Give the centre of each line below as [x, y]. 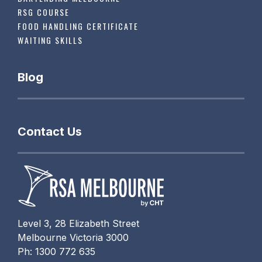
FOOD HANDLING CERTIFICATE [78, 26]
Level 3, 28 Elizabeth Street [79, 224]
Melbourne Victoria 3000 [73, 238]
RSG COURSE [44, 12]
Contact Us [50, 131]
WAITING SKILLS [51, 40]
